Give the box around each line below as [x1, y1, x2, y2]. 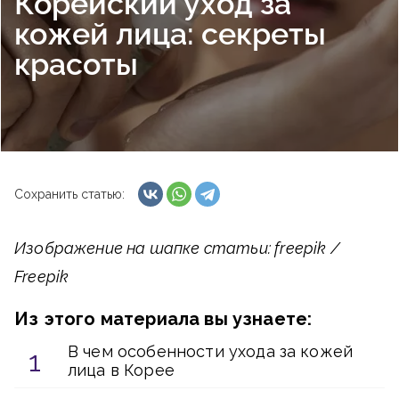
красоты [14, 46, 138, 82]
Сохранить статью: [14, 187, 125, 201]
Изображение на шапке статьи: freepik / [14, 239, 340, 257]
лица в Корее [68, 361, 175, 379]
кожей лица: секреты [14, 16, 326, 52]
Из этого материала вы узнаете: [14, 308, 313, 330]
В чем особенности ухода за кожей [68, 342, 354, 361]
